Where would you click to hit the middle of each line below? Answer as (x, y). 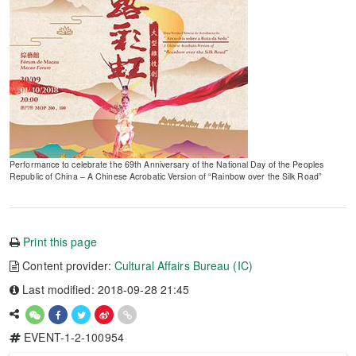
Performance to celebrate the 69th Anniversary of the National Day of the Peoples (167, 164)
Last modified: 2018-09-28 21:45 (104, 289)
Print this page (60, 242)
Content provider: (67, 265)
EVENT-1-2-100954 (72, 337)
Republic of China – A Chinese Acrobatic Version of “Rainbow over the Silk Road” (166, 176)
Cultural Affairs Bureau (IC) (184, 265)
